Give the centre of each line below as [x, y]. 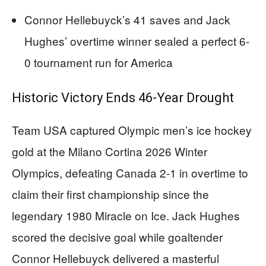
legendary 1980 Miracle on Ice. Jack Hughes [126, 216]
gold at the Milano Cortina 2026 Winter [110, 151]
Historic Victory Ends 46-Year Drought [123, 98]
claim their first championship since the [110, 194]
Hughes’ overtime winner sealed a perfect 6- [137, 41]
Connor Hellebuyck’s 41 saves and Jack [127, 20]
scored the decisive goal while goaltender [117, 237]
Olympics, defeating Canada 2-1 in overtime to [130, 173]
